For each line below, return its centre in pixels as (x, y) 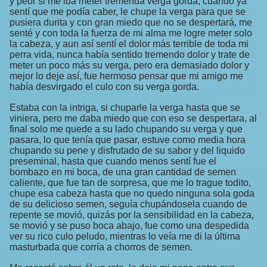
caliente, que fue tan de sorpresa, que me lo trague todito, (130, 183)
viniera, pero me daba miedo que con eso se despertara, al (133, 119)
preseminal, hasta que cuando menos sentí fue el (113, 162)
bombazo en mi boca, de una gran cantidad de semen (123, 172)
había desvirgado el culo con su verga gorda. (104, 87)
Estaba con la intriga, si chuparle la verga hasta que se (125, 108)
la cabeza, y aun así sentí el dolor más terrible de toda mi (129, 44)
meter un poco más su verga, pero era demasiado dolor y (129, 66)
